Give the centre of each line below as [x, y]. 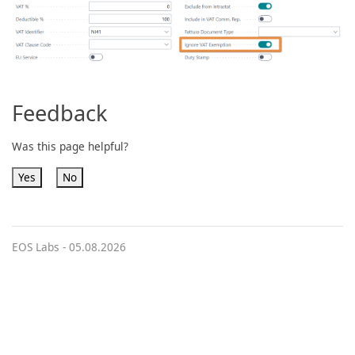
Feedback [60, 113]
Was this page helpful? [70, 147]
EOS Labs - [40, 247]
